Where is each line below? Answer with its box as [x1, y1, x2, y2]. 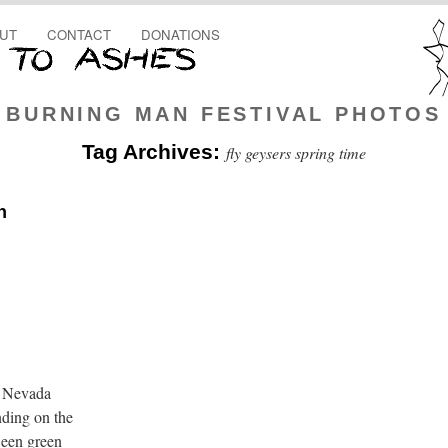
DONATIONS [141, 25, 220, 44]
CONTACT [47, 25, 111, 44]
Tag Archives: [82, 140, 226, 163]
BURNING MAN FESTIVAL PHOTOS [6, 103, 442, 125]
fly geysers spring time [226, 142, 366, 163]
